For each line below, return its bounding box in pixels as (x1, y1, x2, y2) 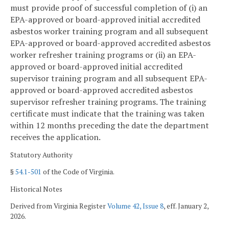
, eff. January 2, (164, 201, 209, 211)
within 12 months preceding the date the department (10, 119, 209, 131)
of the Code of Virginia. (41, 167, 114, 177)
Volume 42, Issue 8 (107, 201, 164, 211)
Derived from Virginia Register (10, 201, 107, 211)
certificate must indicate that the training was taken (10, 107, 204, 119)
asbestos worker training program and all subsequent (10, 25, 209, 37)
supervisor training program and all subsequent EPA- (10, 72, 208, 84)
